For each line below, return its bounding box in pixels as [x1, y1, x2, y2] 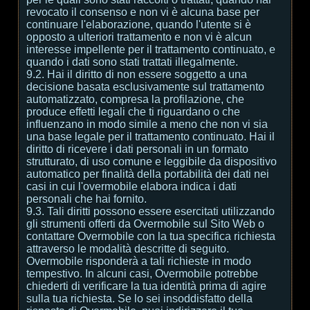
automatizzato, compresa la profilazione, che [26, 93, 244, 105]
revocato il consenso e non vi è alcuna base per [26, 6, 259, 18]
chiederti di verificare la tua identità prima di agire [26, 280, 266, 292]
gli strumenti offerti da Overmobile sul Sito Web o [26, 218, 264, 230]
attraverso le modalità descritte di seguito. [26, 243, 229, 255]
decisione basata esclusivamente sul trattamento [26, 81, 264, 93]
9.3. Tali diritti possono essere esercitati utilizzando [26, 206, 275, 217]
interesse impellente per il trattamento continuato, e [26, 44, 275, 55]
